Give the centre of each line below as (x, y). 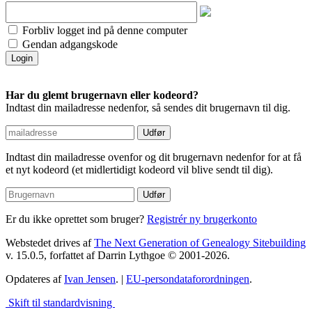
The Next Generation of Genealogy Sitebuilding (200, 243)
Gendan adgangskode (69, 45)
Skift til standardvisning (60, 303)
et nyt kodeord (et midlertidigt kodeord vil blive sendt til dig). (139, 170)
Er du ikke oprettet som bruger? (76, 219)
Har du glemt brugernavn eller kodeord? (102, 95)
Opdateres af (35, 279)
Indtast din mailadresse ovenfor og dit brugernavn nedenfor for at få (154, 157)
